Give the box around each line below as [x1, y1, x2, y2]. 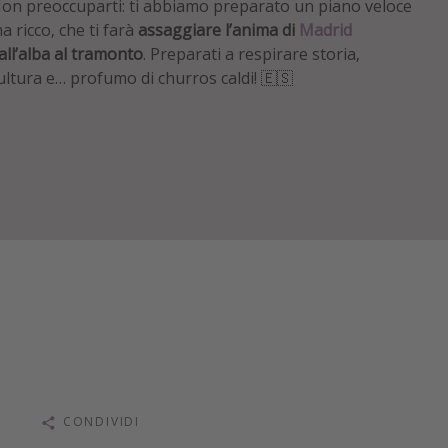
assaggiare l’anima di [138, 19, 300, 41]
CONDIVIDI [62, 413, 140, 431]
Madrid [299, 19, 353, 41]
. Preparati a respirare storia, [143, 43, 361, 65]
